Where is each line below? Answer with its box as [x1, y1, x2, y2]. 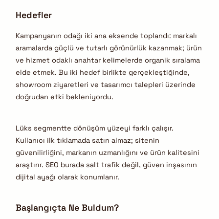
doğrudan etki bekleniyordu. [16, 92, 113, 102]
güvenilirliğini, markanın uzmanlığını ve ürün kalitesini [16, 148, 199, 157]
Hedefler [16, 9, 52, 21]
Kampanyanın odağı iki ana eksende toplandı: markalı [16, 31, 197, 41]
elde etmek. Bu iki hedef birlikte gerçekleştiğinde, [16, 68, 190, 77]
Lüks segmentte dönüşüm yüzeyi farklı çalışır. [16, 123, 174, 132]
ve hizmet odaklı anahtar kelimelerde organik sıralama [16, 56, 200, 65]
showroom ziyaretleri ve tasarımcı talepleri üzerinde [16, 80, 196, 89]
